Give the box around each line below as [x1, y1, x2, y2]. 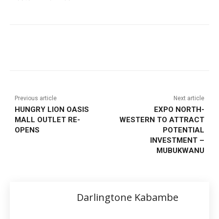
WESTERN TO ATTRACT [119, 115, 204, 125]
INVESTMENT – [150, 136, 204, 145]
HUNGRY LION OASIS [15, 105, 89, 114]
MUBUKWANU [156, 146, 204, 155]
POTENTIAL [162, 126, 204, 135]
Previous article [15, 95, 57, 102]
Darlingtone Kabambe [77, 191, 178, 204]
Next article [173, 95, 204, 102]
